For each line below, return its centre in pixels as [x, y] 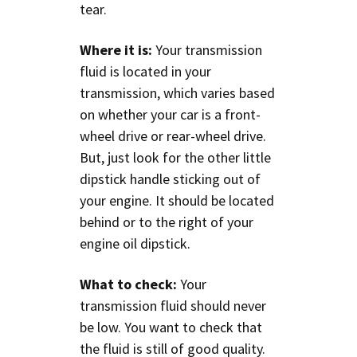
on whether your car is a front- [170, 114]
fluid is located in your [145, 71]
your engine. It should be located [177, 200]
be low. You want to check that [171, 327]
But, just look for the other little [175, 157]
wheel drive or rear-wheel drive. [173, 135]
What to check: [128, 284]
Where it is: [116, 49]
